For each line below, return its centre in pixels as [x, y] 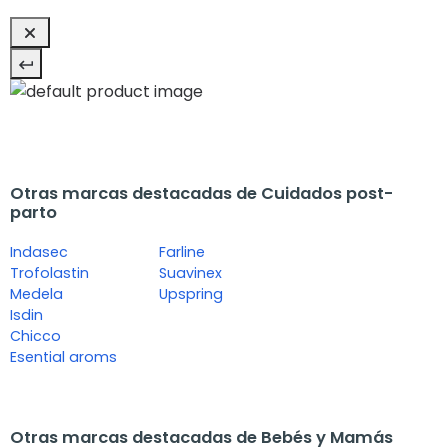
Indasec [39, 252]
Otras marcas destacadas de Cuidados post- [201, 194]
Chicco [35, 336]
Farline [182, 252]
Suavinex [191, 273]
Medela [36, 294]
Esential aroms [63, 357]
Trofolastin [49, 273]
